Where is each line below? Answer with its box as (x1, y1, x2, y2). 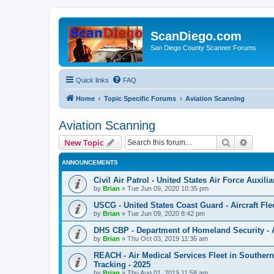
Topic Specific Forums (104, 95, 176, 102)
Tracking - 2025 (94, 260, 150, 269)
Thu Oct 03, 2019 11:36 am (127, 235, 208, 242)
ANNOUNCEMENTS (62, 159, 118, 166)
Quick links (76, 76, 109, 84)
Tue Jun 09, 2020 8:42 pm (127, 210, 205, 217)
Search (231, 136, 256, 147)
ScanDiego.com (150, 29, 242, 43)
